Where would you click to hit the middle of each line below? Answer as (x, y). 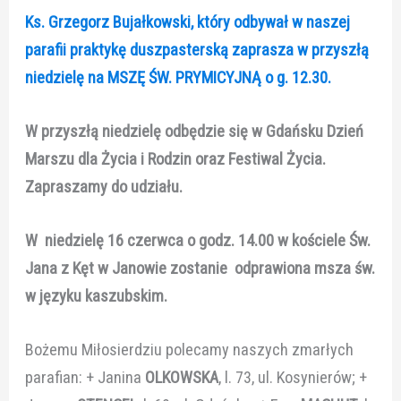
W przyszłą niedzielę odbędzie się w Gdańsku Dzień (195, 132)
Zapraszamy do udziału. (104, 187)
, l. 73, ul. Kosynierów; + (293, 378)
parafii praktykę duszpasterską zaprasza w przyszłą (197, 49)
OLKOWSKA (182, 378)
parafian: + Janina (85, 378)
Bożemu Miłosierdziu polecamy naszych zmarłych (190, 350)
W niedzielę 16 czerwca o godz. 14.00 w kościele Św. (198, 241)
